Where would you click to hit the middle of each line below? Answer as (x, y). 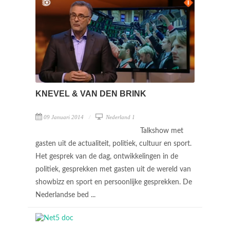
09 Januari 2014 (64, 117)
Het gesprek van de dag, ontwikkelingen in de (107, 157)
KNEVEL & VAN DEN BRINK (91, 94)
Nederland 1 (120, 117)
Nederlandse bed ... (66, 195)
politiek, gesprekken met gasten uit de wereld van (113, 170)
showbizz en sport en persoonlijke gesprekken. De (114, 183)
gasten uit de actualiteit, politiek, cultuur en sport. (113, 144)
